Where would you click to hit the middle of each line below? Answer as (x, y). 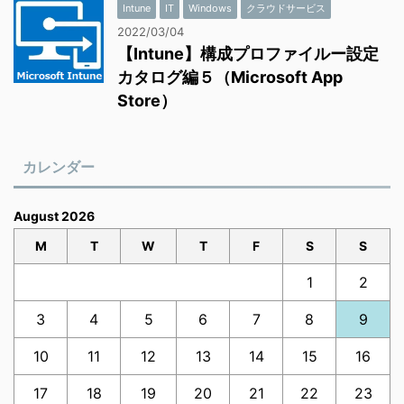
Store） (147, 101)
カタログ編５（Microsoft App (230, 77)
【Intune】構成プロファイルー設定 (248, 54)
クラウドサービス (286, 8)
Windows (210, 8)
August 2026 (54, 216)
